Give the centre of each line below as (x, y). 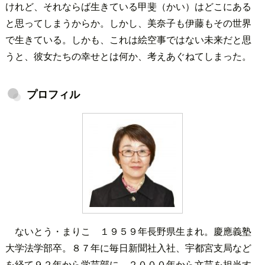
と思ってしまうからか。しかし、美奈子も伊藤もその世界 (128, 22)
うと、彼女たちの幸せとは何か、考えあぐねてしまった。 (128, 56)
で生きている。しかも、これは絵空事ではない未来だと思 (128, 39)
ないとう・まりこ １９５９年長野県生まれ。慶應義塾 (133, 231)
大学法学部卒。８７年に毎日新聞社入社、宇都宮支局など (128, 247)
